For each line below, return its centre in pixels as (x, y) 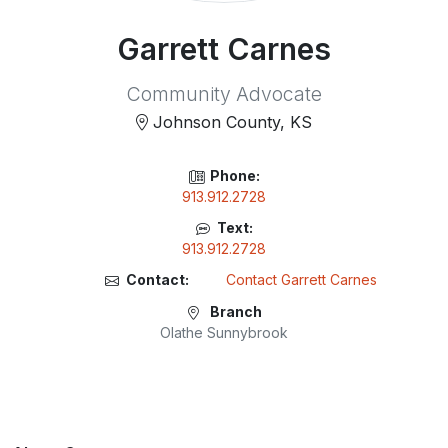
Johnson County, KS (230, 122)
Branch (234, 311)
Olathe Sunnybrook (224, 332)
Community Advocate (224, 94)
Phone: (234, 175)
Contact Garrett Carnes (301, 279)
